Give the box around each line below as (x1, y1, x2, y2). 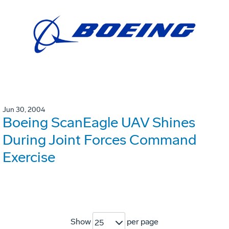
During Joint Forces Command (3, 131, 196, 149)
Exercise (3, 149, 55, 166)
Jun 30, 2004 (3, 105, 45, 114)
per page (125, 217, 158, 227)
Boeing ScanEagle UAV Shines (3, 114, 195, 131)
